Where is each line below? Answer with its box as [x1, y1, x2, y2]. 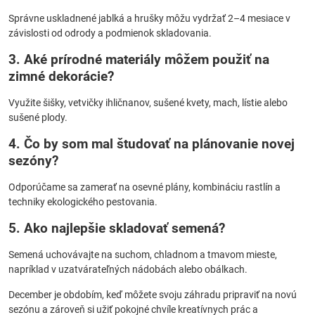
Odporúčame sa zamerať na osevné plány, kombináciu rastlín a [8, 181, 281, 193]
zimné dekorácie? [8, 68, 114, 84]
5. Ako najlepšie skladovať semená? [8, 220, 225, 236]
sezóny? [8, 153, 58, 169]
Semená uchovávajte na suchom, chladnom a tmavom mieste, [8, 249, 277, 260]
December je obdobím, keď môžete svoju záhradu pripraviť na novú [8, 289, 297, 300]
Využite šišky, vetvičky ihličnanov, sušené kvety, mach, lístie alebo [8, 97, 288, 108]
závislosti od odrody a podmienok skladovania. [8, 27, 212, 39]
